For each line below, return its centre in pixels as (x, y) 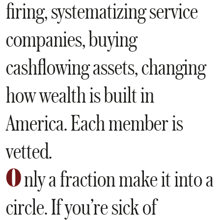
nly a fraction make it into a (119, 179)
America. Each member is (95, 123)
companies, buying (71, 39)
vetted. (29, 151)
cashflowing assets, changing (106, 67)
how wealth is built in (80, 95)
